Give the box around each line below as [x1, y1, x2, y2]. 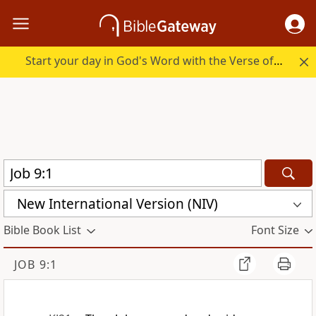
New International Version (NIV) [17, 194, 218, 213]
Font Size [250, 222, 299, 238]
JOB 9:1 [14, 257, 57, 273]
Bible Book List [4, 222, 81, 238]
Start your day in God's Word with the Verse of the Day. [274, 53, 284, 69]
